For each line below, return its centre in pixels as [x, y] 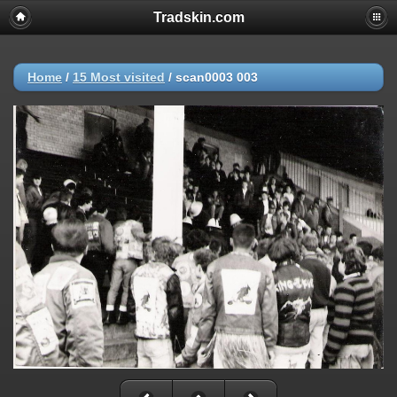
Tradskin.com [198, 17]
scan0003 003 [217, 77]
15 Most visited [119, 77]
